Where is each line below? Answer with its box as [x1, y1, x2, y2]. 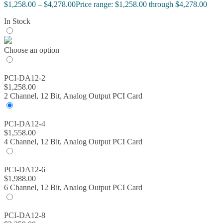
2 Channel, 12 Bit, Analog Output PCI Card [4, 92, 142, 101]
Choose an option [4, 46, 59, 55]
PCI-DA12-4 [4, 119, 45, 128]
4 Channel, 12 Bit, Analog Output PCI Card [4, 137, 142, 146]
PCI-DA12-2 [4, 74, 45, 83]
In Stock [4, 17, 30, 26]
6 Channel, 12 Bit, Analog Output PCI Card [4, 183, 142, 192]
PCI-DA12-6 [4, 165, 45, 174]
